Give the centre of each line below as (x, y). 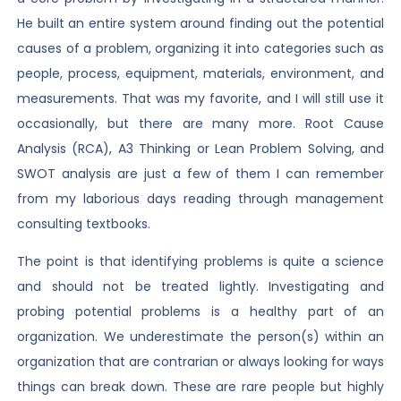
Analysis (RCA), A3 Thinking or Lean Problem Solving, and (200, 148)
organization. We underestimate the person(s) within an (200, 337)
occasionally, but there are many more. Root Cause (200, 123)
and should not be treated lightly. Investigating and (200, 287)
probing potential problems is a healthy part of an (200, 312)
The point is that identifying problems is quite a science (200, 262)
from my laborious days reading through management (200, 198)
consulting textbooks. (83, 223)
